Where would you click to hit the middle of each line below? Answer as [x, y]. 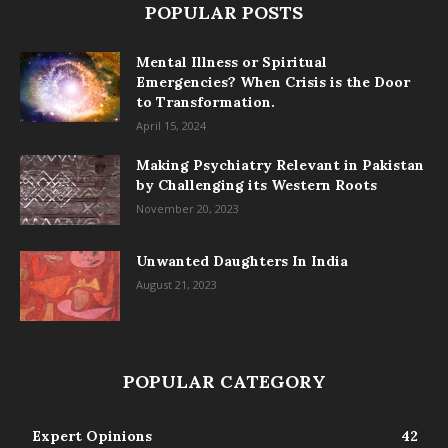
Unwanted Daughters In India [242, 261]
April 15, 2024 [171, 126]
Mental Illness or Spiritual [231, 62]
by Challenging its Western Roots [256, 185]
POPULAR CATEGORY [224, 382]
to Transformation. [205, 102]
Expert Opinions [92, 436]
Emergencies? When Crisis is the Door [273, 82]
